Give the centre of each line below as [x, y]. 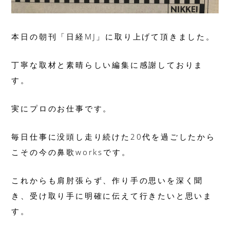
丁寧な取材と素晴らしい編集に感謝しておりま [108, 64]
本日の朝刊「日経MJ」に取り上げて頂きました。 [113, 36]
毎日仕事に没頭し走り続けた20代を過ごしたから [113, 136]
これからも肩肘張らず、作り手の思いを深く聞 [108, 180]
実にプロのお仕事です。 [62, 108]
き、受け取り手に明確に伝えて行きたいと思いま [112, 195]
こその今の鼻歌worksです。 [71, 152]
